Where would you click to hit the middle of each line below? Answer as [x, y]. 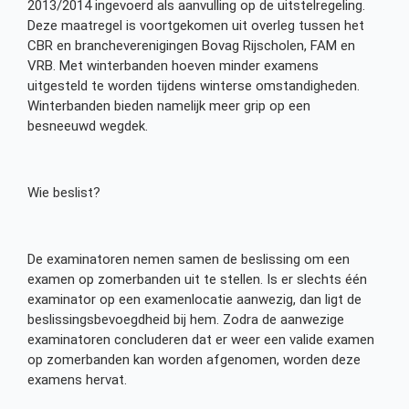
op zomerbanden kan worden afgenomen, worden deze [194, 359]
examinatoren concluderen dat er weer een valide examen [201, 339]
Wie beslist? [64, 193]
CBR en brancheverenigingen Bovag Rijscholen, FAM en [191, 46]
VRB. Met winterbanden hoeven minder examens [173, 66]
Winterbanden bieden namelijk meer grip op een [169, 106]
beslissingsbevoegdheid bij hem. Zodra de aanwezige [186, 319]
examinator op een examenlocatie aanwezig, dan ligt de [194, 299]
